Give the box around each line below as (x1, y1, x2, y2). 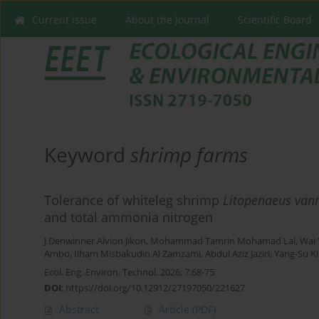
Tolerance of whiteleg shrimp (44, 192, 223, 209)
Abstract (59, 303, 99, 317)
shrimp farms (130, 141, 248, 169)
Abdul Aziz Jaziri (205, 248, 270, 261)
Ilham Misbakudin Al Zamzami (74, 248, 201, 261)
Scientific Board (238, 13, 312, 26)
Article (159, 303, 192, 317)
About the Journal (125, 13, 209, 26)
